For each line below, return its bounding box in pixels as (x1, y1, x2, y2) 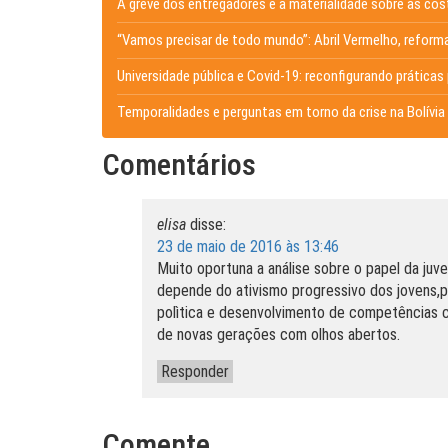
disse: (190, 215, 226, 234)
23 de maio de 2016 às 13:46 (157, 237, 339, 256)
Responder (161, 362, 229, 381)
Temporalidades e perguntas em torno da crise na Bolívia (117, 103, 445, 121)
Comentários (102, 147, 256, 182)
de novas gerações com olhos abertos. (157, 325, 400, 344)
